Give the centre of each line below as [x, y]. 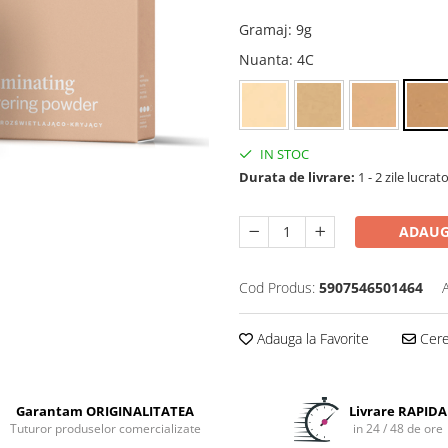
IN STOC [283, 154]
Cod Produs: [277, 288]
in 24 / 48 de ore [397, 429]
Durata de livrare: [297, 177]
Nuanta [264, 60]
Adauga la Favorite [311, 339]
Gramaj [263, 30]
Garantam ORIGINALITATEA [105, 411]
